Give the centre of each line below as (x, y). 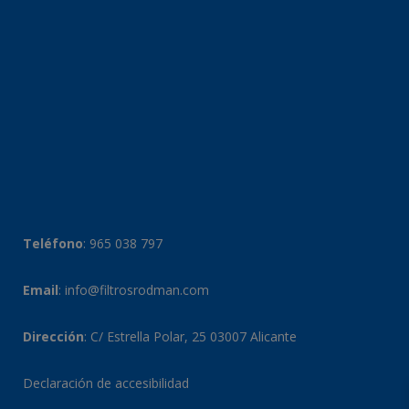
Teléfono (53, 243)
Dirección (53, 336)
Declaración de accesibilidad (106, 383)
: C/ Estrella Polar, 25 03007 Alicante (190, 336)
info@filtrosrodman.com (137, 290)
